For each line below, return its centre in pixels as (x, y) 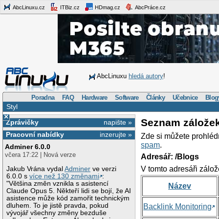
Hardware (95, 97)
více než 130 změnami (65, 176)
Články (156, 97)
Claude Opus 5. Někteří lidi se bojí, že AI (69, 191)
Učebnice (185, 97)
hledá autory (146, 76)
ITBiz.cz (69, 7)
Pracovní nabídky (35, 135)
